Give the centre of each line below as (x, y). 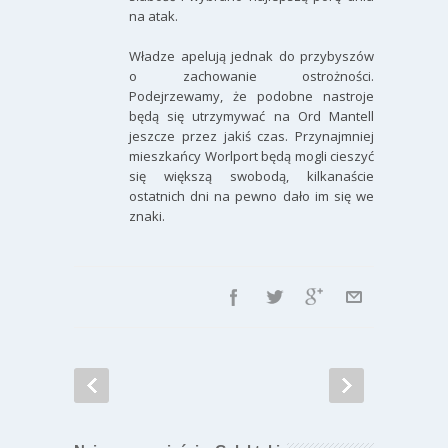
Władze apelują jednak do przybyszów (251, 56)
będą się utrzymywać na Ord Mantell (251, 116)
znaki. (147, 216)
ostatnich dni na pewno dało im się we (251, 196)
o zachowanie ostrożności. (251, 76)
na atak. (153, 16)
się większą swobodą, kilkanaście (251, 176)
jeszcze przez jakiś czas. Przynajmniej (251, 136)
